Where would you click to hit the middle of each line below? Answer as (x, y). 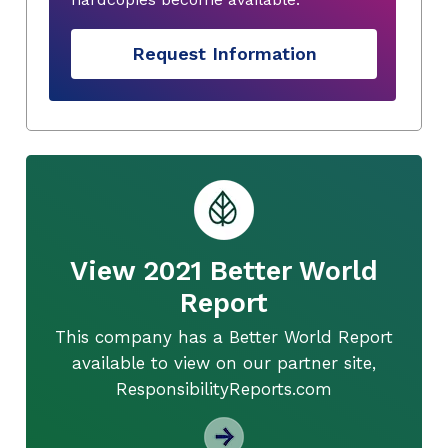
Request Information (224, 54)
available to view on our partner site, (224, 362)
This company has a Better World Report (224, 336)
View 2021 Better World (224, 270)
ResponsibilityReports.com (224, 388)
